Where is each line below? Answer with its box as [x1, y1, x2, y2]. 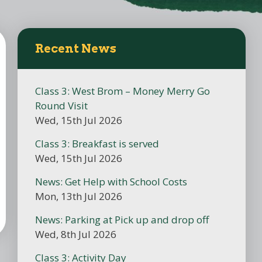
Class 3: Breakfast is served [35, 136, 159, 150]
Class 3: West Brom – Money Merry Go [35, 84, 210, 98]
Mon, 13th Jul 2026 [35, 189, 122, 203]
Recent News [35, 41, 116, 56]
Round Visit [35, 98, 88, 112]
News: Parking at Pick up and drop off [35, 212, 209, 226]
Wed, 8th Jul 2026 [35, 227, 116, 241]
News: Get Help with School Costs [35, 174, 187, 188]
